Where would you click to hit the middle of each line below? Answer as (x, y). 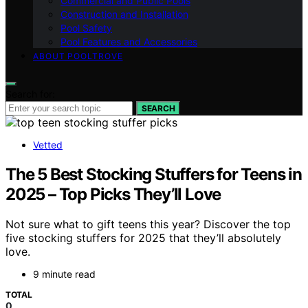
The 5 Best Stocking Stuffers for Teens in (154, 174)
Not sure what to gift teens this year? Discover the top (148, 224)
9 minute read (64, 274)
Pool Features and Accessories (129, 41)
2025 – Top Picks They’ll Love (113, 194)
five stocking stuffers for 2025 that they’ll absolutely (143, 238)
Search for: (30, 93)
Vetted (48, 144)
